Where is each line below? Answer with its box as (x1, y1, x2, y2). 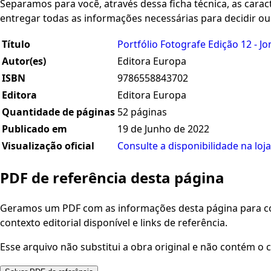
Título (2, 38, 30, 51)
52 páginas (117, 105, 167, 119)
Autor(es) (2, 54, 46, 68)
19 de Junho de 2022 (117, 122, 209, 136)
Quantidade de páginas (2, 105, 115, 119)
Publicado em (2, 122, 67, 136)
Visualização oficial (2, 139, 94, 153)
